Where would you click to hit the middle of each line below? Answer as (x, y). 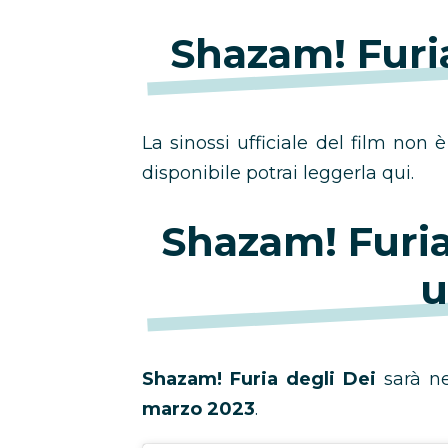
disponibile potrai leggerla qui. (278, 173)
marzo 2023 (198, 409)
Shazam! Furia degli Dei (263, 379)
